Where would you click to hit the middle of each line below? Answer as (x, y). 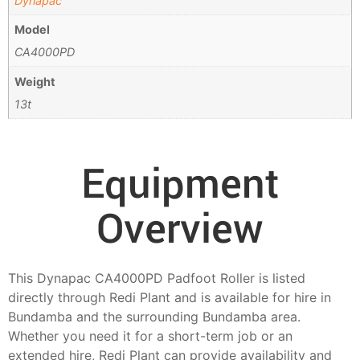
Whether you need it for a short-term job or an (150, 335)
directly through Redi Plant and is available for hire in (170, 297)
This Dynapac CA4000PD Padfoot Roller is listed (157, 278)
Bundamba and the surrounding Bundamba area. (154, 316)
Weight (35, 81)
